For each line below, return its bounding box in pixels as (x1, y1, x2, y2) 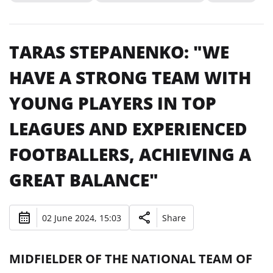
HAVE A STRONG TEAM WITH (9, 66, 251, 89)
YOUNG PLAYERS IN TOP (9, 91, 216, 115)
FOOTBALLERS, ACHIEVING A (9, 143, 251, 166)
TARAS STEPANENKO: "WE (9, 40, 229, 63)
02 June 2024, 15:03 (42, 211, 121, 224)
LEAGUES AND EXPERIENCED (9, 117, 247, 140)
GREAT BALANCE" (9, 168, 158, 191)
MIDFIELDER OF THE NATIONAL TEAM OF (9, 250, 252, 267)
